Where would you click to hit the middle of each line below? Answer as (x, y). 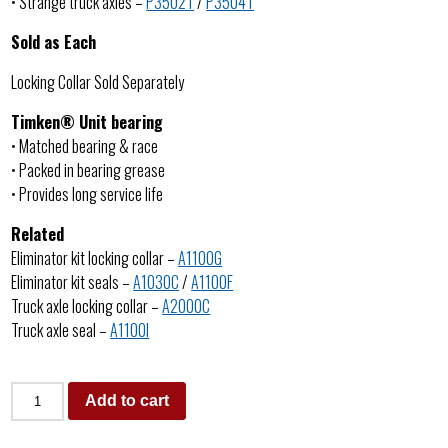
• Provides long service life (87, 194)
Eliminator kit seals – (72, 282)
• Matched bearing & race (85, 146)
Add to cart (126, 401)
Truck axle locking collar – (87, 306)
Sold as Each (54, 42)
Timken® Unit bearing (87, 122)
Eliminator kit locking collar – (95, 258)
